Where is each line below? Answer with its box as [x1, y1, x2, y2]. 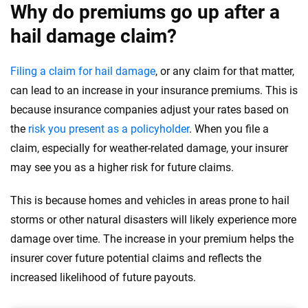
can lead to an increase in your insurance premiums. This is [10, 84, 298, 97]
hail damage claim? [10, 25, 177, 47]
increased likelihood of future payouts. [10, 271, 196, 284]
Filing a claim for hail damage [10, 65, 155, 78]
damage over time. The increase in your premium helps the [10, 232, 294, 245]
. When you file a [189, 122, 269, 135]
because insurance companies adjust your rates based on [10, 103, 289, 116]
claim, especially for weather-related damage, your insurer [10, 142, 288, 155]
